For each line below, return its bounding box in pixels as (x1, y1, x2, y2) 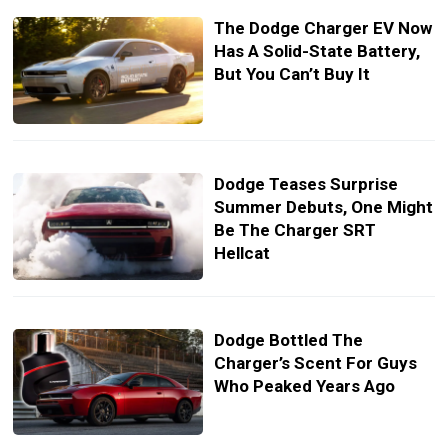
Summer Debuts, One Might (213, 196, 433, 217)
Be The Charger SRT (213, 219, 376, 240)
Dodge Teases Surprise (213, 173, 398, 194)
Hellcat (213, 242, 270, 263)
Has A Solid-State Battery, (213, 40, 420, 61)
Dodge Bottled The (213, 329, 363, 350)
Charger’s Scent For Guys (213, 352, 417, 373)
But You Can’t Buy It (213, 63, 370, 84)
